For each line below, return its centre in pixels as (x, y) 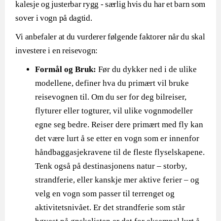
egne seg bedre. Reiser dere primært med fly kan (119, 125)
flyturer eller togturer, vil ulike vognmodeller (114, 111)
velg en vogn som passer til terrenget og (105, 194)
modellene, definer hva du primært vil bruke (112, 83)
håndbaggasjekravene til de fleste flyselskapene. (120, 152)
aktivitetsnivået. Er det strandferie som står (110, 207)
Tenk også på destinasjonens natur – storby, (111, 166)
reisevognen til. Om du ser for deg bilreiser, (111, 97)
